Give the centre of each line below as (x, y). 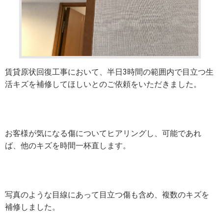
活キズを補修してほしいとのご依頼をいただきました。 (103, 84)
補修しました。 (32, 207)
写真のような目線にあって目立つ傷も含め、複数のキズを (107, 195)
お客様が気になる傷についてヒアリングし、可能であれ (103, 134)
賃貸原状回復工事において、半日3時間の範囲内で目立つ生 (109, 72)
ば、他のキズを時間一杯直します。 (68, 146)
